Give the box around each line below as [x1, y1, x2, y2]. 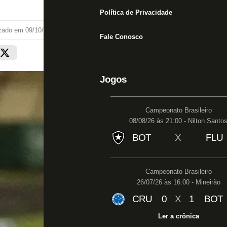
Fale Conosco [100, 33, 143, 41]
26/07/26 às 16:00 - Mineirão [136, 178, 220, 186]
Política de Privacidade [100, 9, 172, 16]
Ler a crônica [158, 212, 199, 220]
